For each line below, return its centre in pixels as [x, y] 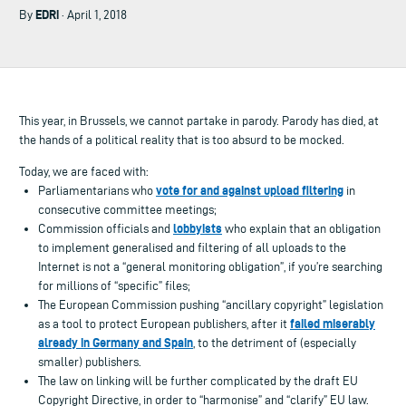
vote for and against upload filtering [250, 190]
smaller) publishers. [90, 362]
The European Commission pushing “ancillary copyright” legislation [211, 304]
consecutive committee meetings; [127, 209]
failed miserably [333, 323]
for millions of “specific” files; [114, 285]
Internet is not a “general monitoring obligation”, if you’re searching [210, 266]
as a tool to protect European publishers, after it [164, 324]
